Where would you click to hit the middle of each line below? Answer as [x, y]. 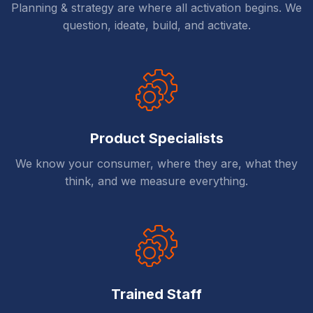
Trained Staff [156, 294]
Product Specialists [156, 139]
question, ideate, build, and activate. [156, 26]
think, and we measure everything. [156, 181]
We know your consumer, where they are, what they [156, 164]
